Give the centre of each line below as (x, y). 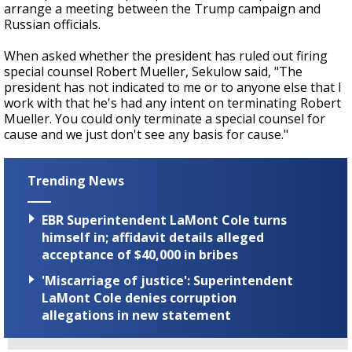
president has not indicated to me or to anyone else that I (173, 87)
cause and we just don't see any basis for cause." (146, 134)
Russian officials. (52, 24)
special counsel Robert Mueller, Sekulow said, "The (153, 71)
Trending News (76, 181)
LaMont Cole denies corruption (139, 298)
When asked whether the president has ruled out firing (166, 56)
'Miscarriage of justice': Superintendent (167, 281)
